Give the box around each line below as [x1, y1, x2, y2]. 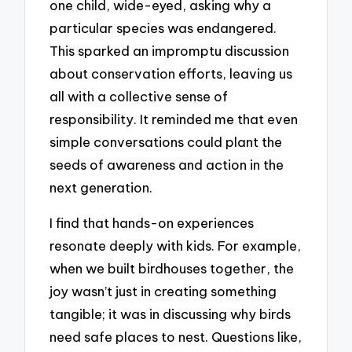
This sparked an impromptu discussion [49, 42, 290, 60]
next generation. [49, 179, 153, 196]
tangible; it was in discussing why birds [49, 305, 291, 322]
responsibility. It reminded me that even [49, 111, 299, 128]
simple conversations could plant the [49, 134, 283, 151]
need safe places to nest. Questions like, [49, 328, 302, 345]
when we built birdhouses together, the [49, 259, 295, 277]
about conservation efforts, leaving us [49, 65, 293, 82]
